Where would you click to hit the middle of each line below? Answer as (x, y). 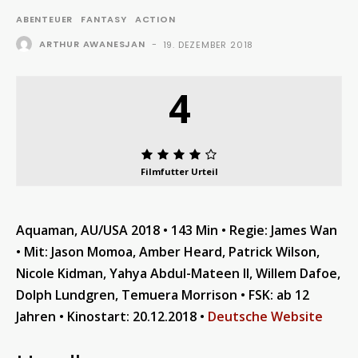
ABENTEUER (45, 19)
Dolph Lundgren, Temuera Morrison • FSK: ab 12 (163, 294)
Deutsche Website (265, 316)
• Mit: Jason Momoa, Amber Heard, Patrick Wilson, (168, 251)
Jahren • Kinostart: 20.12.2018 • (112, 316)
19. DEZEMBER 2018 (208, 44)
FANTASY (104, 19)
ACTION (155, 19)
